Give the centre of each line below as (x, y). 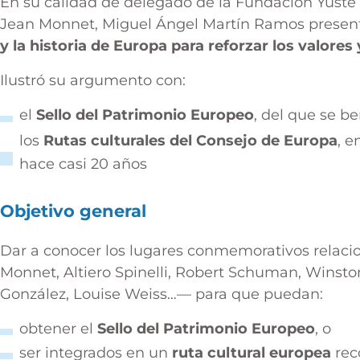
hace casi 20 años (83, 164)
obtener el (58, 328)
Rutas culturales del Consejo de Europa (190, 140)
